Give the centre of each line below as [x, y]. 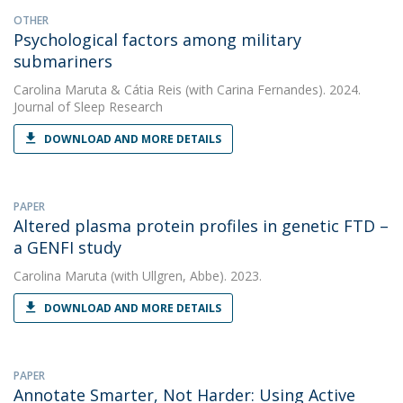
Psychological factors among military [157, 40]
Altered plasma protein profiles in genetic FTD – [201, 226]
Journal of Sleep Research [88, 107]
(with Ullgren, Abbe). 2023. [184, 276]
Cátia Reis [153, 90]
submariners [63, 61]
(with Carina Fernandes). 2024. [271, 90]
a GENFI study [67, 247]
